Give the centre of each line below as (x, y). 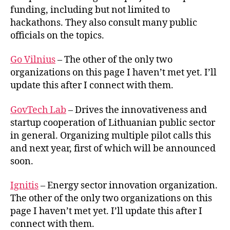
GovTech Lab (38, 110)
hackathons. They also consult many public (104, 23)
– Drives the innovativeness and (137, 110)
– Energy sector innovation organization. (128, 186)
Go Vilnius (33, 60)
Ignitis (24, 186)
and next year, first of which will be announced (113, 148)
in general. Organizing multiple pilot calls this (111, 136)
